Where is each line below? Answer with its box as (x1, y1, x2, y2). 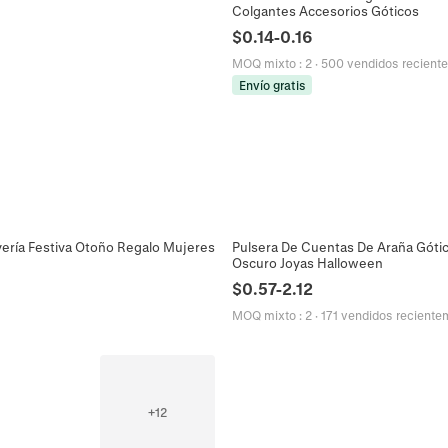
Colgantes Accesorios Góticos (232, 3, 419, 19)
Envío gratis (238, 78, 306, 93)
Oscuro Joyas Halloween (232, 254, 383, 270)
